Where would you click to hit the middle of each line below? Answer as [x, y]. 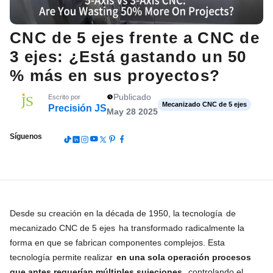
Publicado [132, 97]
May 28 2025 [132, 112]
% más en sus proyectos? [115, 76]
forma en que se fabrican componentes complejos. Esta [117, 242]
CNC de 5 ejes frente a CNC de [135, 38]
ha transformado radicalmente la [180, 228]
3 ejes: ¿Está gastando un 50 [128, 57]
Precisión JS [77, 108]
